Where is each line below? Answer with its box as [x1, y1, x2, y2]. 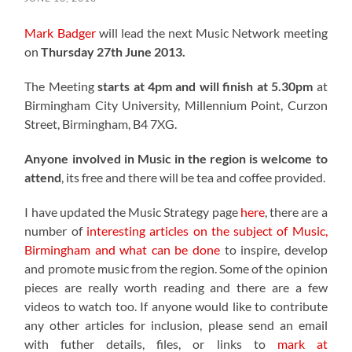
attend [24, 169, 62, 185]
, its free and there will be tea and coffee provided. [61, 169, 326, 185]
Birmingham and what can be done [24, 241, 221, 257]
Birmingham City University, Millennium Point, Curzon [24, 97, 328, 112]
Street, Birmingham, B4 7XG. [24, 115, 178, 131]
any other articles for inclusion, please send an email [24, 317, 328, 332]
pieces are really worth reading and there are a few [24, 279, 328, 295]
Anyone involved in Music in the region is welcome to [24, 150, 328, 166]
